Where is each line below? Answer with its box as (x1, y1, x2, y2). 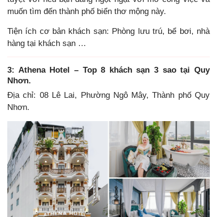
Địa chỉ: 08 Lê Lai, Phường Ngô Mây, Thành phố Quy (7, 91, 210, 100)
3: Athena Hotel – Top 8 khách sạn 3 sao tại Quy (7, 65, 210, 75)
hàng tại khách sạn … (7, 38, 86, 48)
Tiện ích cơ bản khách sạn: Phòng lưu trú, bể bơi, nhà (7, 26, 210, 36)
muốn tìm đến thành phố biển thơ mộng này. (7, 6, 166, 16)
